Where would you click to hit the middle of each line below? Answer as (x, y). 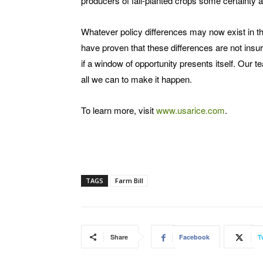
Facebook (194, 237)
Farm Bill (129, 181)
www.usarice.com (190, 110)
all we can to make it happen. (136, 79)
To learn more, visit (119, 110)
